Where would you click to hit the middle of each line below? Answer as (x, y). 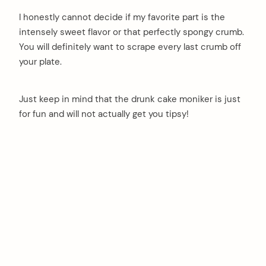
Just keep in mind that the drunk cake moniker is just (130, 99)
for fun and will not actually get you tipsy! (104, 114)
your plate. (40, 61)
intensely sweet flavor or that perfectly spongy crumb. (132, 32)
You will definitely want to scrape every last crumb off (130, 47)
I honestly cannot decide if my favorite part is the (122, 17)
